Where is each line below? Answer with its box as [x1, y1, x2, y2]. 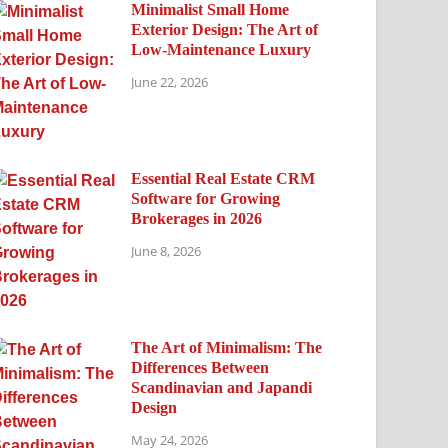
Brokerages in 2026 [131, 210, 263, 227]
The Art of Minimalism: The [131, 339, 323, 356]
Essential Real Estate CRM [131, 170, 316, 187]
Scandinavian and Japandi [131, 379, 313, 396]
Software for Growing [131, 190, 281, 207]
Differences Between [131, 359, 270, 376]
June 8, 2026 [131, 241, 202, 260]
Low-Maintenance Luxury [131, 41, 312, 58]
